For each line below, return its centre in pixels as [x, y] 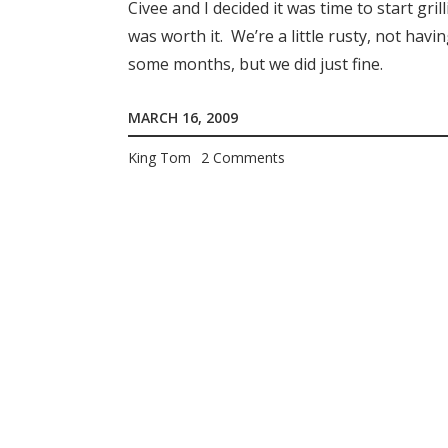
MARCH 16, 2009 [183, 117]
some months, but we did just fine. [255, 63]
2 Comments [243, 158]
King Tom [159, 158]
